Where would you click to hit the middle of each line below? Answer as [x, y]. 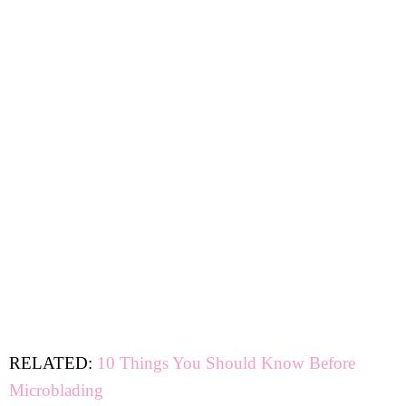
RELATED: [53, 363]
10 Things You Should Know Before [226, 363]
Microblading [56, 391]
